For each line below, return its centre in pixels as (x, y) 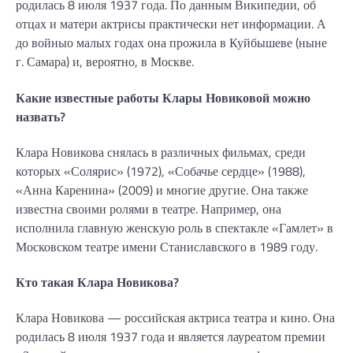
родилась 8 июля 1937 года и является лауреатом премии (171, 337)
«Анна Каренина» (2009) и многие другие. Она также (162, 190)
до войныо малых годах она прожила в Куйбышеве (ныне (171, 43)
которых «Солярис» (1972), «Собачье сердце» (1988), (161, 171)
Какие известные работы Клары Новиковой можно (163, 97)
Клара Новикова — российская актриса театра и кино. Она (175, 318)
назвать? (41, 116)
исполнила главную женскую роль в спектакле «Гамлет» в (175, 227)
